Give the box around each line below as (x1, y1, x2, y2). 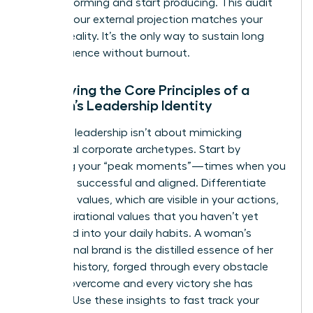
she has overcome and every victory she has (26, 277, 253, 289)
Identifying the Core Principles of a (26, 82, 249, 97)
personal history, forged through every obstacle (26, 261, 268, 272)
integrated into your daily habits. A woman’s (26, 227, 252, 239)
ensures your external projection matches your (26, 13, 263, 25)
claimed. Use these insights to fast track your (26, 294, 259, 306)
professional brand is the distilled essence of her (26, 244, 273, 256)
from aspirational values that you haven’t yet (26, 210, 259, 222)
